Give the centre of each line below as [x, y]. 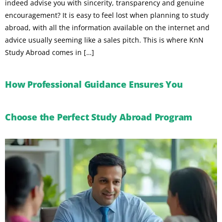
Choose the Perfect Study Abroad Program [99, 117]
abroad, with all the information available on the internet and [107, 27]
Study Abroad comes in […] [50, 52]
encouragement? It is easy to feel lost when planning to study [107, 15]
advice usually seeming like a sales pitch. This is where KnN [104, 40]
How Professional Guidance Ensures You [94, 84]
